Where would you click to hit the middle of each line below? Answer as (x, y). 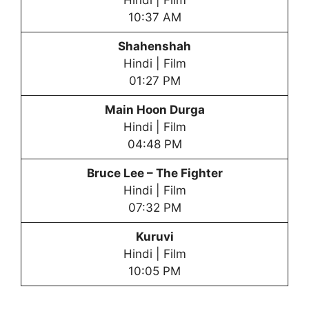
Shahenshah (154, 46)
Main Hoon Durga (154, 110)
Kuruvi (154, 237)
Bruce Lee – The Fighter (154, 173)
